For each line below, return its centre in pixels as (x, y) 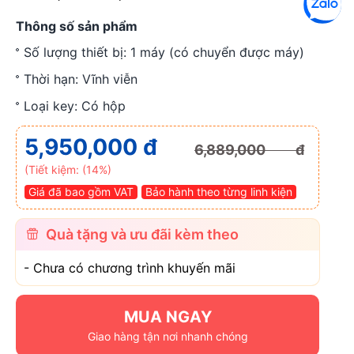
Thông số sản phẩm (77, 26)
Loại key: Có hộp (75, 106)
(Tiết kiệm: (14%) (68, 169)
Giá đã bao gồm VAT (81, 192)
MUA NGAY (168, 317)
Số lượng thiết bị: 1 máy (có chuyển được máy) (164, 52)
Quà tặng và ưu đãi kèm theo (142, 234)
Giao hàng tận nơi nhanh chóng (168, 336)
